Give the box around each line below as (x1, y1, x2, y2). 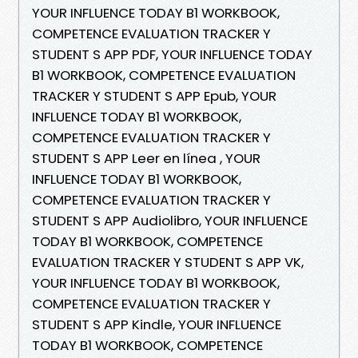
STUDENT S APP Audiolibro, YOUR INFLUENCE (32, 210, 308, 230)
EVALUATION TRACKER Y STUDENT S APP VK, (32, 252, 304, 272)
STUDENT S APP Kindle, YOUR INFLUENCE (32, 314, 281, 334)
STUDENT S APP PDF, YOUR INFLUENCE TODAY (32, 44, 312, 64)
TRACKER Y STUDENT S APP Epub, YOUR (32, 86, 276, 105)
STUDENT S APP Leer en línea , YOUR (32, 148, 261, 168)
